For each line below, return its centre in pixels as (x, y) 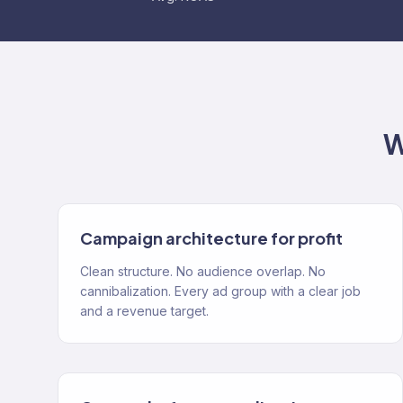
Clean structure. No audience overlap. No (203, 271)
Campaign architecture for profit (211, 238)
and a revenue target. (144, 311)
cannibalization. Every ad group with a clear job (220, 291)
